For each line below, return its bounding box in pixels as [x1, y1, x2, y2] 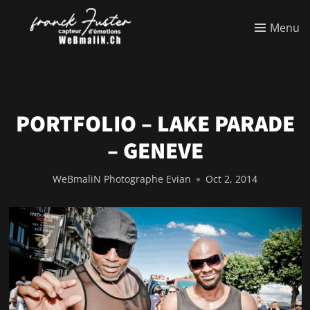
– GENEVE [107, 135, 203, 166]
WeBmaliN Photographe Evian [53, 172, 191, 186]
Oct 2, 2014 [206, 172, 257, 186]
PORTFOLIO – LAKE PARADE [15, 108, 295, 139]
